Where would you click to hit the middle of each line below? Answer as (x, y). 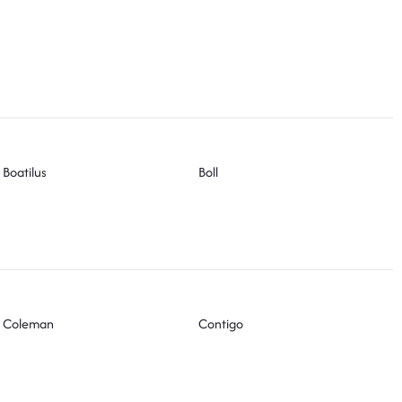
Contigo (220, 323)
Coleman (29, 323)
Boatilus (25, 171)
